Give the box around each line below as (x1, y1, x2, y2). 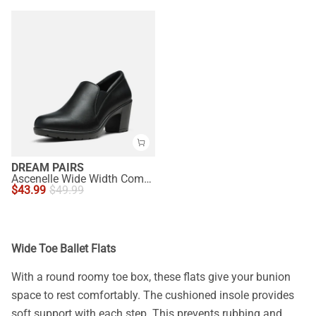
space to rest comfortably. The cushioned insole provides (11, 288, 294, 303)
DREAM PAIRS (11, 160, 84, 174)
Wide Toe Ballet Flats (11, 241, 116, 255)
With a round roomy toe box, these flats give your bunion (11, 270, 291, 284)
